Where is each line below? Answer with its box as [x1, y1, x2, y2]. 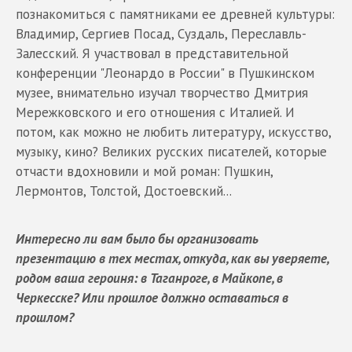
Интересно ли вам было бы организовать [16, 229, 258, 247]
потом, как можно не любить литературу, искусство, [16, 123, 331, 141]
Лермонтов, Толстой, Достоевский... [16, 181, 232, 200]
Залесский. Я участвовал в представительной [16, 44, 288, 62]
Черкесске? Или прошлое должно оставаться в [16, 288, 288, 306]
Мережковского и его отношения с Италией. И [16, 103, 295, 121]
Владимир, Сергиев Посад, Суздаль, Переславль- [16, 24, 306, 42]
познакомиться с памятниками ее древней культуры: [16, 5, 335, 23]
